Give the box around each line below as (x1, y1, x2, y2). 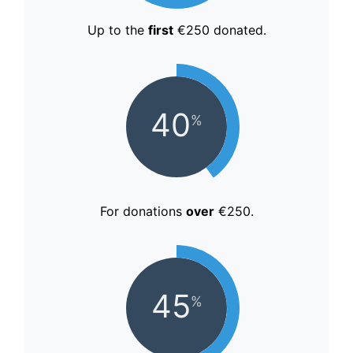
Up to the (87, 22, 148, 39)
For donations (99, 203, 186, 220)
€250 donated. (173, 22, 266, 39)
